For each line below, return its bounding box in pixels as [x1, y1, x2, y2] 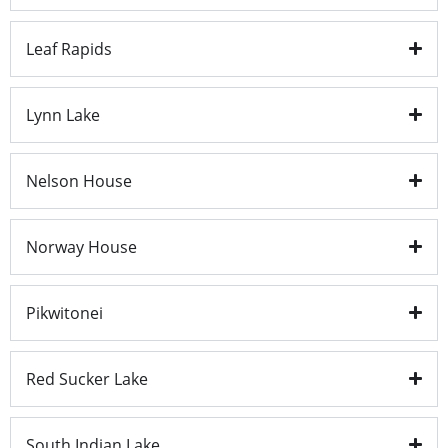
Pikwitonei [26, 301, 103, 324]
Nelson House [26, 169, 132, 192]
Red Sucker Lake [26, 367, 148, 390]
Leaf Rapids [26, 37, 112, 60]
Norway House [26, 235, 137, 258]
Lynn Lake [26, 103, 100, 126]
